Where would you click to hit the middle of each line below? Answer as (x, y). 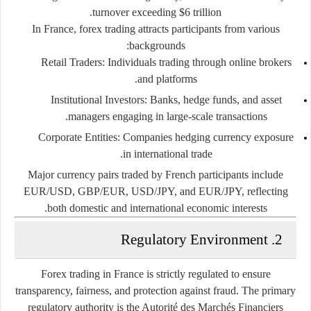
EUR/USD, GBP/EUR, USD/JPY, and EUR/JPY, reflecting (155, 191)
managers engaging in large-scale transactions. (167, 116)
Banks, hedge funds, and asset (214, 99)
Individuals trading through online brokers (198, 62)
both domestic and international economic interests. (157, 208)
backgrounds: (157, 45)
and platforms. (167, 78)
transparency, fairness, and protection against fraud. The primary (155, 290)
